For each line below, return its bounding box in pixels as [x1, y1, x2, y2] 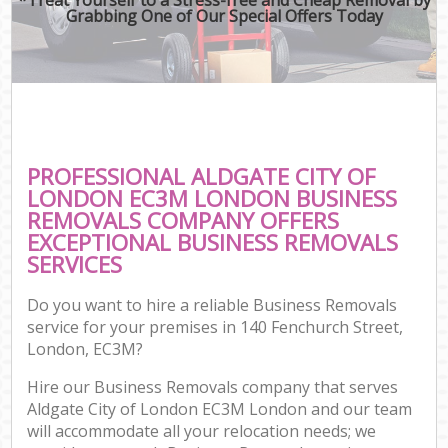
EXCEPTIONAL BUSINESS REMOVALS [27, 226, 399, 258]
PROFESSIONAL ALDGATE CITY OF [27, 160, 377, 192]
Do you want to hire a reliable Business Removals [27, 294, 398, 317]
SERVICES [27, 248, 123, 280]
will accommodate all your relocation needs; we [27, 420, 377, 443]
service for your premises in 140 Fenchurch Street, [27, 316, 404, 339]
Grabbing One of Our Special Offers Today [65, 4, 383, 27]
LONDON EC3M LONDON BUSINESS [27, 182, 398, 214]
